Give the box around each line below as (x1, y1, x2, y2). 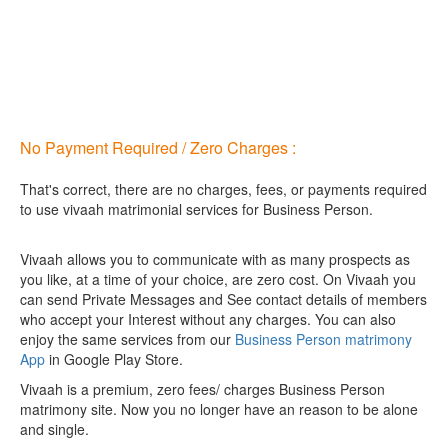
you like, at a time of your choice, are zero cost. (20, 269, 323, 289)
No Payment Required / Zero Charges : (20, 136, 296, 159)
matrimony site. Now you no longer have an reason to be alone (20, 399, 418, 419)
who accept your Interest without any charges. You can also (20, 309, 396, 329)
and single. (20, 419, 89, 439)
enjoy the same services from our (20, 329, 235, 349)
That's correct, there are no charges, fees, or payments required (20, 179, 427, 199)
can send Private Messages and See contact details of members (20, 289, 427, 309)
